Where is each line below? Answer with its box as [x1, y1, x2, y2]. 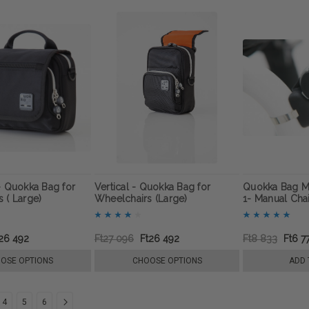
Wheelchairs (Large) [94, 193, 188, 205]
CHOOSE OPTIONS [132, 256, 202, 266]
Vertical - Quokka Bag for [94, 181, 211, 193]
